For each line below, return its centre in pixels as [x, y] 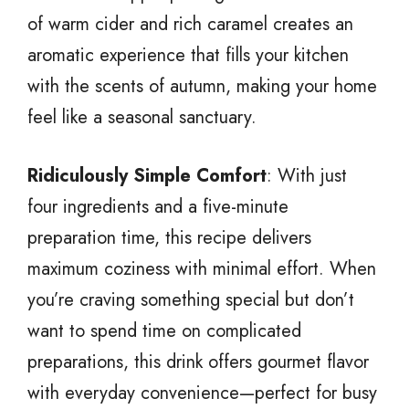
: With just [307, 175]
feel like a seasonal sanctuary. [142, 117]
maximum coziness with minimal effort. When [202, 268]
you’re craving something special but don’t [191, 299]
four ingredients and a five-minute [158, 206]
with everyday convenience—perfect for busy [202, 393]
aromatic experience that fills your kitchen [188, 55]
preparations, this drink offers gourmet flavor [198, 362]
